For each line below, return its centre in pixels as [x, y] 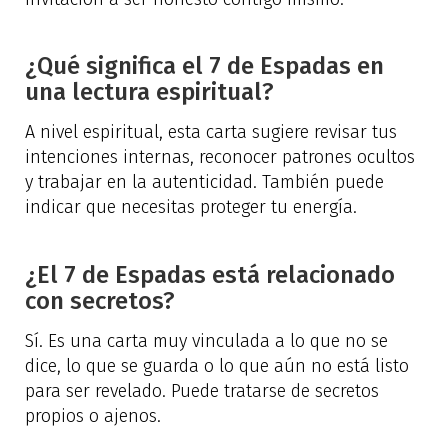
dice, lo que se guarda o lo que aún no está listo [217, 366]
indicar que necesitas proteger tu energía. [191, 207]
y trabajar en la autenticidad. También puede [204, 182]
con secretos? [100, 300]
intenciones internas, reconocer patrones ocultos [220, 157]
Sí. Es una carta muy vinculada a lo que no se [206, 341]
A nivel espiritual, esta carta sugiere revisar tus [211, 132]
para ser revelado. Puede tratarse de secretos [202, 391]
